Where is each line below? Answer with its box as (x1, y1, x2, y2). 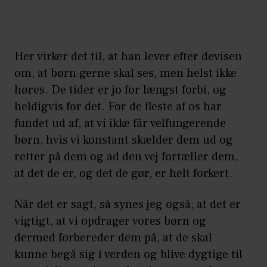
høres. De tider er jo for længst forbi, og (14, 82, 226, 98)
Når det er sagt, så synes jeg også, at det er (14, 197, 241, 213)
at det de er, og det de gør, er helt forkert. (14, 166, 232, 182)
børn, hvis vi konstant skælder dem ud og (14, 132, 233, 148)
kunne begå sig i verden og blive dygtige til (14, 247, 243, 263)
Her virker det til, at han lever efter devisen (14, 49, 242, 65)
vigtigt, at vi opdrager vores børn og (14, 213, 206, 229)
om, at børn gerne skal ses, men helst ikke (14, 66, 237, 82)
